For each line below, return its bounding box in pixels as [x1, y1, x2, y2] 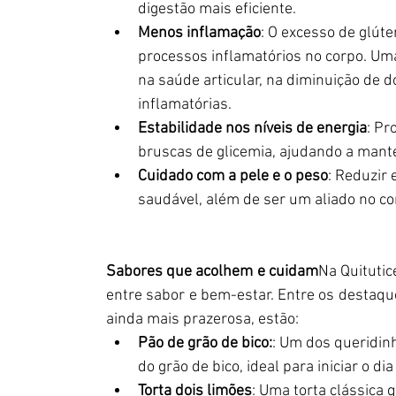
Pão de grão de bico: [138, 334, 272, 353]
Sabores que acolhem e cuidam [106, 263, 318, 281]
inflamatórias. [138, 95, 232, 114]
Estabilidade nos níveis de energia [138, 119, 367, 138]
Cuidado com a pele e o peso [138, 167, 328, 186]
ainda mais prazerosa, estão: [106, 310, 299, 329]
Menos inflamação [138, 24, 261, 42]
